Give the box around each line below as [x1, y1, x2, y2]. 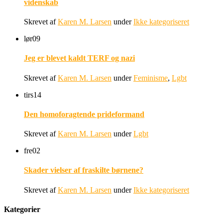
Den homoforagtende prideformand [24, 110, 144, 118]
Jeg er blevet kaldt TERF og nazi [24, 54, 135, 63]
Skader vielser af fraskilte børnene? [24, 166, 143, 175]
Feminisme [133, 73, 168, 82]
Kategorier [4, 205, 40, 214]
